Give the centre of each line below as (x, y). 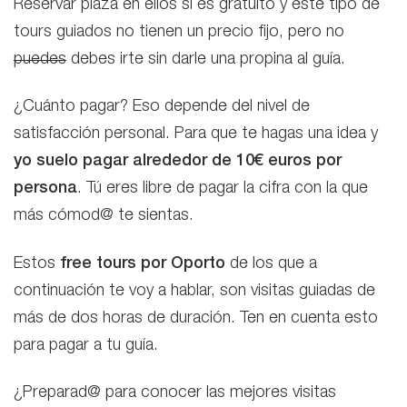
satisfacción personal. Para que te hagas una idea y (196, 134)
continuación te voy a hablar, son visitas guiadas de (194, 291)
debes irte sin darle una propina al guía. (208, 60)
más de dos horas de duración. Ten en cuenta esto (196, 318)
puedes (40, 60)
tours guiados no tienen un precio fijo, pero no (179, 32)
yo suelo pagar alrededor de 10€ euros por (178, 162)
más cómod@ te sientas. (106, 216)
